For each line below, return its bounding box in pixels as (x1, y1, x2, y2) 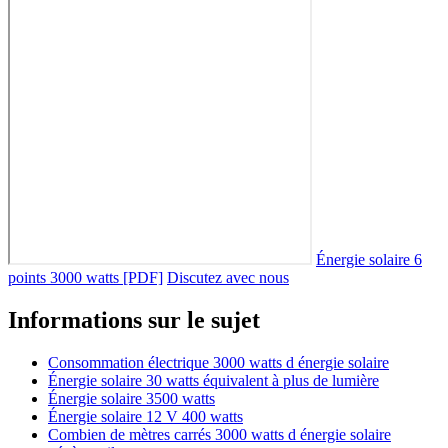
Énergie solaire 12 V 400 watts (48, 408, 243, 426)
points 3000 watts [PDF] (8, 269, 163, 287)
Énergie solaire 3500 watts (48, 390, 215, 408)
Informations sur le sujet (8, 307, 260, 334)
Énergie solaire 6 (316, 251, 422, 269)
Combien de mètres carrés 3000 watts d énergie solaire (48, 426, 391, 444)
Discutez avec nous (167, 269, 289, 287)
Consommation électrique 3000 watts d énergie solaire (48, 354, 389, 372)
